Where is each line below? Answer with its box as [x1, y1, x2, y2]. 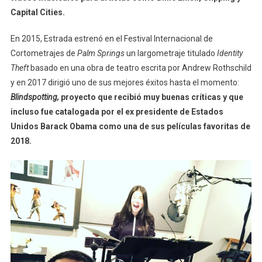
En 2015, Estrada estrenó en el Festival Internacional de [10, 33, 213, 43]
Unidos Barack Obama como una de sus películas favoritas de [10, 121, 250, 131]
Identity [216, 48, 243, 58]
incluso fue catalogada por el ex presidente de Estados [10, 106, 223, 116]
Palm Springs [77, 48, 125, 58]
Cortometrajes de [10, 48, 77, 58]
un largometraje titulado [124, 48, 217, 58]
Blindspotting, [10, 92, 61, 102]
